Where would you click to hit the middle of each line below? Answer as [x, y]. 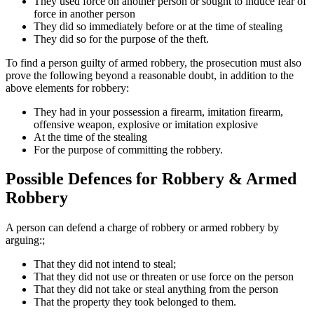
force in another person [84, 13]
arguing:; [25, 240]
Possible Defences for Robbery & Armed [151, 179]
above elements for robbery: [67, 88]
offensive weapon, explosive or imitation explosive [146, 124]
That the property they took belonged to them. [135, 302]
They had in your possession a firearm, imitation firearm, [158, 111]
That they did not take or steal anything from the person [156, 289]
